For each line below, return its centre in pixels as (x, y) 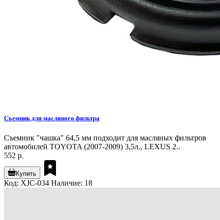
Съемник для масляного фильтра (52, 118)
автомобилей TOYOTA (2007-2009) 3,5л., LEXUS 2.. (92, 146)
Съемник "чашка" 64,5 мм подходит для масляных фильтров (105, 137)
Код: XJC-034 (27, 183)
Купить (26, 173)
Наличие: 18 (72, 183)
